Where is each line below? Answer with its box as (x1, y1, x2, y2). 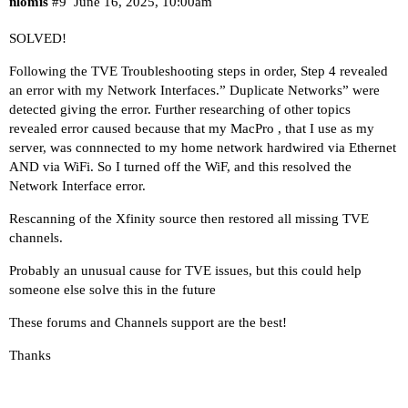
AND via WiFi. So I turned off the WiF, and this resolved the (9, 158, 352, 174)
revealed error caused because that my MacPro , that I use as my (9, 120, 374, 136)
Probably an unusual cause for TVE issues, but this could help (9, 262, 362, 278)
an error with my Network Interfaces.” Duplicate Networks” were (9, 82, 380, 97)
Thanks (9, 347, 51, 362)
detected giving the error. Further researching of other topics (9, 101, 351, 117)
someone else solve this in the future (9, 281, 216, 297)
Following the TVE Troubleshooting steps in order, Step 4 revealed (9, 63, 388, 78)
